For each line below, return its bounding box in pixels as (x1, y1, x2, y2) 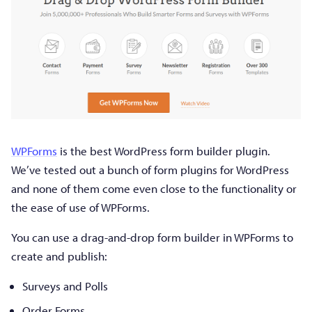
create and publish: (11, 248, 107, 263)
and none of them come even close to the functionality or (11, 180, 297, 196)
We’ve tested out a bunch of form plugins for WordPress (11, 162, 289, 177)
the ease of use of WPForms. (11, 199, 150, 214)
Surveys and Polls (22, 278, 108, 293)
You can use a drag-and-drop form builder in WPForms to (11, 229, 293, 244)
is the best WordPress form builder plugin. (57, 143, 270, 158)
